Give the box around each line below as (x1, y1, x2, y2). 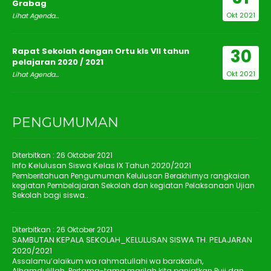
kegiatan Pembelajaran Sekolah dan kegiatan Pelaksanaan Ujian (12, 180, 255, 191)
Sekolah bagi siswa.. (12, 190, 88, 201)
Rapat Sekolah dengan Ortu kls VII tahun (12, 45, 189, 57)
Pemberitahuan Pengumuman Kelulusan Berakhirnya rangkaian (12, 171, 250, 181)
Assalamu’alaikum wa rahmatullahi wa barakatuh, (12, 256, 203, 267)
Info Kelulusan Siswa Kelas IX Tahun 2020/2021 (12, 160, 191, 172)
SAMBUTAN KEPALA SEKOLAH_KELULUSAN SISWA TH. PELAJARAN (12, 234, 252, 246)
